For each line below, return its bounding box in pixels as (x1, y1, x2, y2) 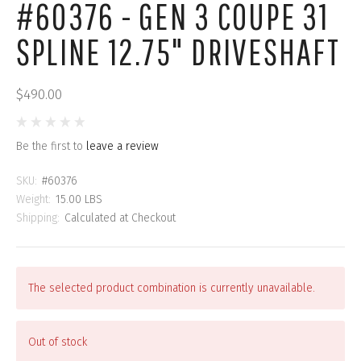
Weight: (16, 193, 51, 207)
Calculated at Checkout (64, 211, 176, 226)
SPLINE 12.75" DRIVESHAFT (16, 31, 340, 73)
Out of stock (28, 334, 87, 349)
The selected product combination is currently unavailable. (28, 281, 315, 296)
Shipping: (16, 211, 60, 226)
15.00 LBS (56, 193, 102, 207)
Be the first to (16, 139, 86, 154)
